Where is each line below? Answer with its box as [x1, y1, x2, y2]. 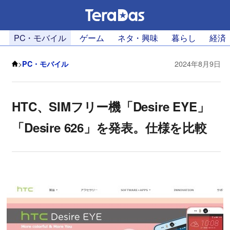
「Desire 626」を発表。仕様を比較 [12, 118, 207, 136]
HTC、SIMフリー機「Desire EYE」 [12, 97, 209, 115]
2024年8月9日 [175, 58, 221, 69]
